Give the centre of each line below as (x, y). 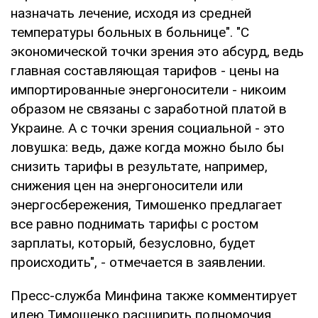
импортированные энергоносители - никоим (148, 89)
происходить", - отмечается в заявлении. (138, 262)
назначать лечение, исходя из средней (131, 13)
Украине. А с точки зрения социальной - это (148, 128)
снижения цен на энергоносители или (127, 185)
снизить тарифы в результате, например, (139, 166)
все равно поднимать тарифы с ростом (135, 224)
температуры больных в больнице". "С (130, 32)
